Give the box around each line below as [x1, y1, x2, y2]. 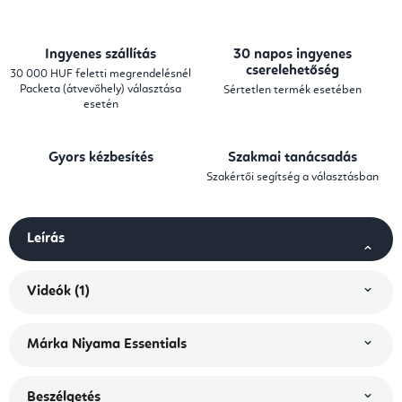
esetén [83, 99, 118, 111]
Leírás [27, 232, 65, 247]
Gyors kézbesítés [48, 151, 153, 166]
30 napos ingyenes [233, 48, 352, 63]
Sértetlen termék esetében [223, 84, 362, 97]
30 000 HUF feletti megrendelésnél [10, 68, 191, 81]
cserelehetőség [246, 64, 339, 79]
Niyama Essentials [68, 337, 187, 353]
